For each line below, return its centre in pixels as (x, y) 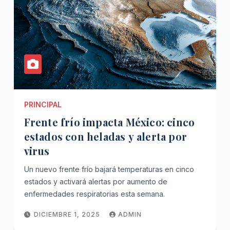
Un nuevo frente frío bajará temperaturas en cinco (109, 169)
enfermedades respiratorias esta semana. (94, 194)
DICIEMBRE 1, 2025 (68, 214)
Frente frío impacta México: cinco (109, 122)
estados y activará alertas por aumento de (95, 181)
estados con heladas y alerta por (106, 136)
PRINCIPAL (43, 104)
